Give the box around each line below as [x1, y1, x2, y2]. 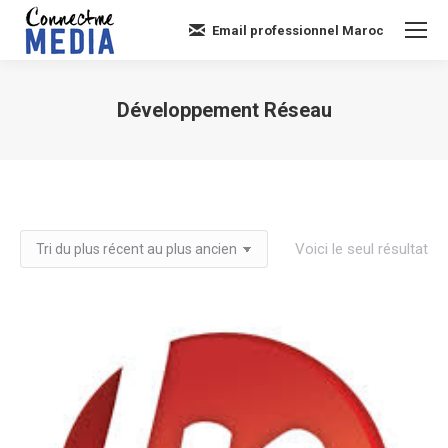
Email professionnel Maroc [212, 22, 384, 38]
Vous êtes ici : [224, 129, 317, 147]
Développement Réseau [116, 98, 332, 122]
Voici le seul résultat [295, 239, 428, 258]
